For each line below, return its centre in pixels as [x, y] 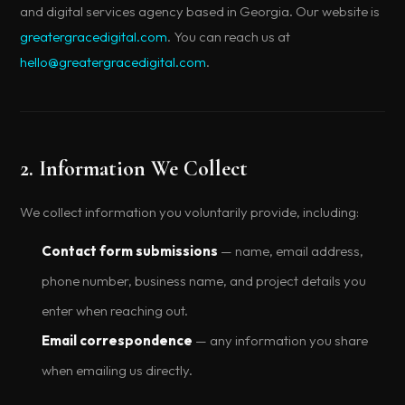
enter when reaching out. [115, 311]
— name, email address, [291, 251]
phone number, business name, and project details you [204, 281]
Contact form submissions [130, 251]
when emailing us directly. [118, 370]
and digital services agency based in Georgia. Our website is [200, 11]
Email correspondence [118, 340]
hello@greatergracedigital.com [113, 62]
